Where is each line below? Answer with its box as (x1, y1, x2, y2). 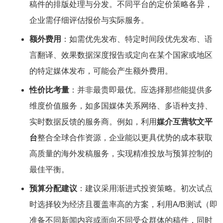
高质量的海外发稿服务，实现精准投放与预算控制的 (29, 149, 213, 158)
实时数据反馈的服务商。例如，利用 (29, 117, 157, 126)
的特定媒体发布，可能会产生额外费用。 (29, 67, 173, 75)
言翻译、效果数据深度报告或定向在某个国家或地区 (29, 51, 213, 59)
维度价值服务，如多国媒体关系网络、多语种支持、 (29, 102, 213, 110)
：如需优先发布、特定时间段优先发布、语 (61, 35, 213, 43)
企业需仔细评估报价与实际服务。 (29, 16, 149, 24)
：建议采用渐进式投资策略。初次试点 (77, 184, 213, 193)
